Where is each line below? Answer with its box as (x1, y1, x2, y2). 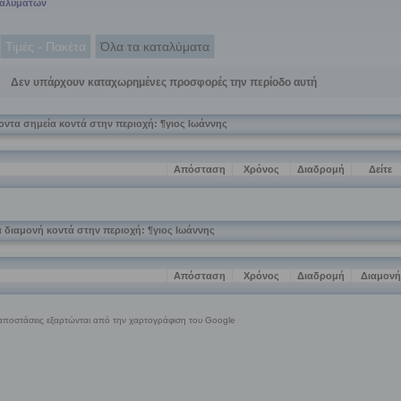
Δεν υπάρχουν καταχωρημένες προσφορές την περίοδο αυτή (10, 76, 317, 89)
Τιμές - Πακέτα (4, 39, 86, 54)
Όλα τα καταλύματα (99, 39, 209, 54)
